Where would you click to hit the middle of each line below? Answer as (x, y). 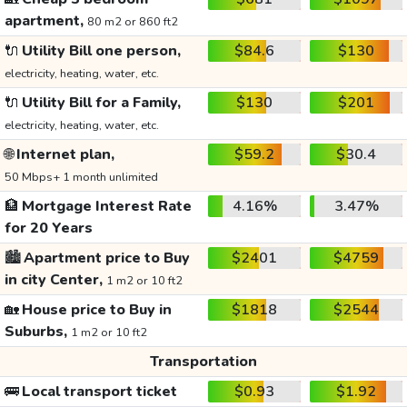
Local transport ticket (98, 392)
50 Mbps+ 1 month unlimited (81, 178)
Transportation (203, 362)
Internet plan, (64, 155)
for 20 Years (48, 228)
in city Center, (55, 280)
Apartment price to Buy (105, 258)
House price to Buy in (95, 310)
